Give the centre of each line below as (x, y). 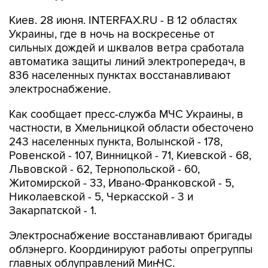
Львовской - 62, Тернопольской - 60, (104, 170)
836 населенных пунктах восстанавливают (120, 76)
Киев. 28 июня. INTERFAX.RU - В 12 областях (123, 21)
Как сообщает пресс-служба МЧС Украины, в (126, 115)
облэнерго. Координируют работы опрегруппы (131, 250)
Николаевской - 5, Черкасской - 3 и (101, 197)
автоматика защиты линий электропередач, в (127, 62)
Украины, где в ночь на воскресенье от (112, 34)
